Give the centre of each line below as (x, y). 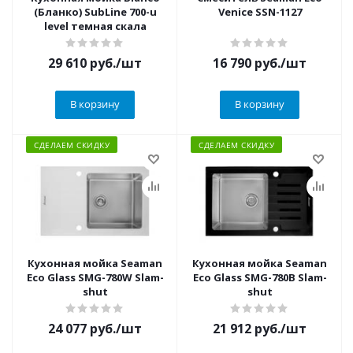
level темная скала (95, 26)
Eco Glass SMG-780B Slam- (260, 277)
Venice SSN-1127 (260, 12)
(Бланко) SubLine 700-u (95, 12)
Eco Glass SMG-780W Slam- (95, 277)
